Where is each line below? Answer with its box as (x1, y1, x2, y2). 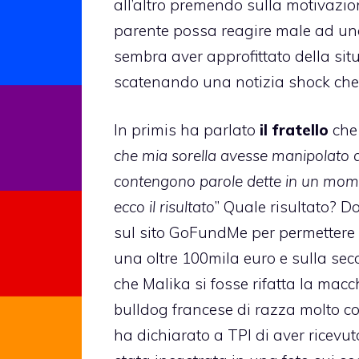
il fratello (256, 120, 329, 140)
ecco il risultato (114, 197, 215, 217)
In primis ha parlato (114, 120, 256, 140)
